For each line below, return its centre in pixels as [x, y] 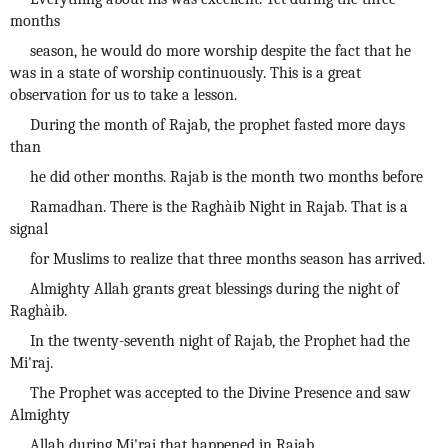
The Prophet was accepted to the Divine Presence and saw [220, 393]
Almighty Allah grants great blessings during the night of [214, 289]
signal [29, 229]
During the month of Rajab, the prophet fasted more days [217, 125]
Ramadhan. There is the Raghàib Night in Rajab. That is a [219, 207]
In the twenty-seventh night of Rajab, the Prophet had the [220, 341]
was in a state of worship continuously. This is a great [185, 73]
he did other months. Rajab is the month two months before [226, 177]
